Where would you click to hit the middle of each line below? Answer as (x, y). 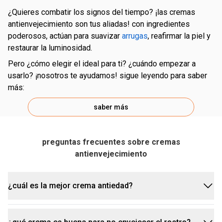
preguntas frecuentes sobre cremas (111, 142)
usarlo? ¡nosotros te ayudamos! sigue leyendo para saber (108, 76)
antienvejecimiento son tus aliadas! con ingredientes (99, 24)
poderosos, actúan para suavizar (65, 36)
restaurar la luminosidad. (50, 48)
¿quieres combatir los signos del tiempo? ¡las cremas (13, 12)
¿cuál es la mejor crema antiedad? (70, 186)
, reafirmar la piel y (179, 36)
